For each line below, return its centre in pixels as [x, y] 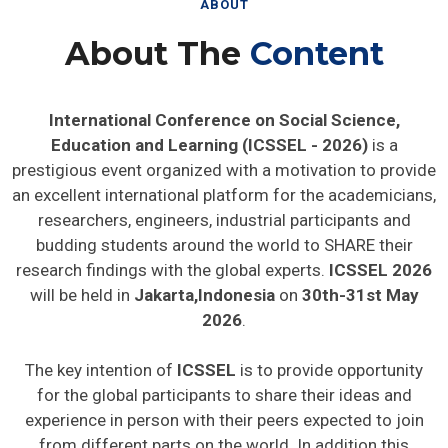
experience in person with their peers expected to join [224, 420]
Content [316, 53]
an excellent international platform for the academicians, [224, 195]
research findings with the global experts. [172, 270]
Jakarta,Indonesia [202, 295]
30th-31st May [360, 295]
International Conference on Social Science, [224, 120]
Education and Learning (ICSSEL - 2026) [209, 145]
